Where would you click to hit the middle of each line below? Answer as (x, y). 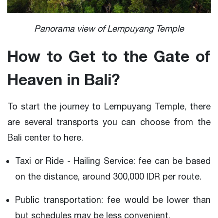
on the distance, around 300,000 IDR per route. (108, 176)
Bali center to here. (45, 137)
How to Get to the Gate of (109, 56)
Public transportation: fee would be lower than (113, 200)
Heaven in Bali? (64, 79)
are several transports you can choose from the (109, 122)
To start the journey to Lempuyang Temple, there (109, 106)
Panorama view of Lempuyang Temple (109, 28)
